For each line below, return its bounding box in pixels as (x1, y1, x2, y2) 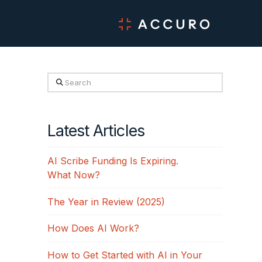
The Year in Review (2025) (47, 195, 165, 208)
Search (46, 74, 79, 86)
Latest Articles (47, 121, 144, 141)
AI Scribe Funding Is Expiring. (47, 154, 178, 167)
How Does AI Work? (47, 222, 139, 235)
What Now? (47, 168, 103, 181)
